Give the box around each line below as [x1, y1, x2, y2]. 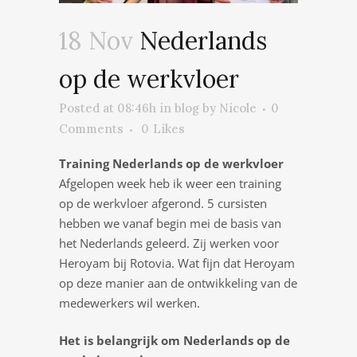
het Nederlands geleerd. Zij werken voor [59, 235, 279, 251]
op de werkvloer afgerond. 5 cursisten [59, 195, 267, 211]
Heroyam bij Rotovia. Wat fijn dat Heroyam [59, 255, 295, 271]
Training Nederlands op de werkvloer [59, 155, 284, 171]
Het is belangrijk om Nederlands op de [59, 332, 290, 348]
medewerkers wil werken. [59, 295, 200, 311]
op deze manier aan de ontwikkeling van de [59, 275, 297, 291]
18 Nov [59, 25, 133, 56]
